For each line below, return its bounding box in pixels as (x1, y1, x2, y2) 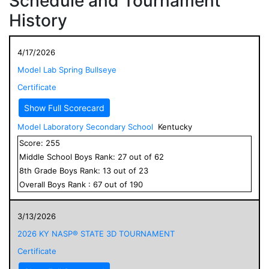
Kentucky (158, 121, 192, 131)
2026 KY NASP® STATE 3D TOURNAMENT (17, 228, 175, 238)
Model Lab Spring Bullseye (17, 64, 116, 74)
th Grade (24, 165, 59, 175)
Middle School (19, 151, 72, 162)
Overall (19, 179, 47, 189)
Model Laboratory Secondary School (17, 121, 153, 131)
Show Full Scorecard (24, 102, 104, 113)
